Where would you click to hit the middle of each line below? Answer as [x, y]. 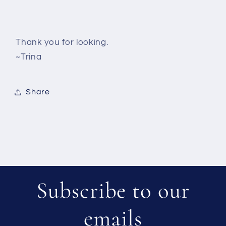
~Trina [29, 57]
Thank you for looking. [62, 43]
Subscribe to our [113, 191]
